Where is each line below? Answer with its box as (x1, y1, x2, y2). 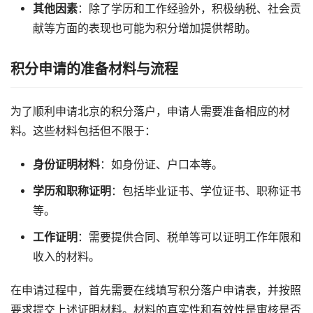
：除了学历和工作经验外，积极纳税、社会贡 (77, 2, 301, 16)
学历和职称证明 (32, 184, 111, 198)
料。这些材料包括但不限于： (10, 124, 156, 138)
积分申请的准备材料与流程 (10, 61, 178, 78)
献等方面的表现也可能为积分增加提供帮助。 (32, 22, 256, 36)
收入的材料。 (32, 250, 100, 264)
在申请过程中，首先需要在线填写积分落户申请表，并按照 (10, 284, 301, 298)
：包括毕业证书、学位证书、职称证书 (110, 184, 301, 198)
